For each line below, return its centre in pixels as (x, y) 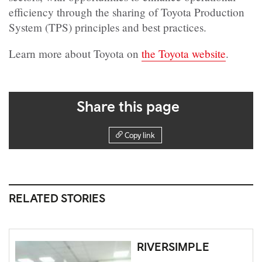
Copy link (140, 135)
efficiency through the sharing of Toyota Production (127, 12)
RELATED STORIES (57, 198)
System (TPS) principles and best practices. (108, 27)
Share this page (128, 106)
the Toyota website (184, 54)
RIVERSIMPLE (173, 247)
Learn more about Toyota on (75, 54)
